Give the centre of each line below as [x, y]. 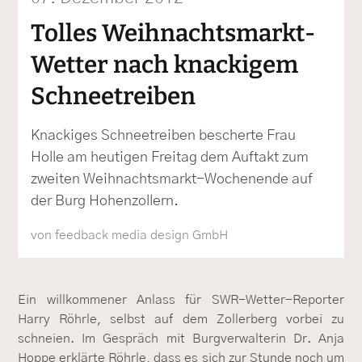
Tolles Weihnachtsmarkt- [173, 34]
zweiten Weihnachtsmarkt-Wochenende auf [172, 180]
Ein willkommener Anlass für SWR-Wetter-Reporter [181, 300]
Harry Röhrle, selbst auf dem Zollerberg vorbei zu [181, 320]
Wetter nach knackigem [165, 65]
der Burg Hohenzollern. [105, 202]
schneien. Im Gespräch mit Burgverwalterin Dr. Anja [181, 339]
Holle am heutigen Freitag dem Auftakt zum [170, 158]
